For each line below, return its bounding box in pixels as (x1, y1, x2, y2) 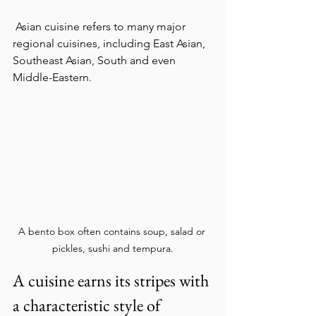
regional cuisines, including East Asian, (13, 37, 208, 50)
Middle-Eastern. (13, 71, 92, 84)
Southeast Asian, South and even (13, 54, 178, 67)
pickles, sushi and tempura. (52, 242, 174, 255)
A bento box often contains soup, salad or (18, 225, 208, 238)
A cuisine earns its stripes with (13, 269, 212, 291)
